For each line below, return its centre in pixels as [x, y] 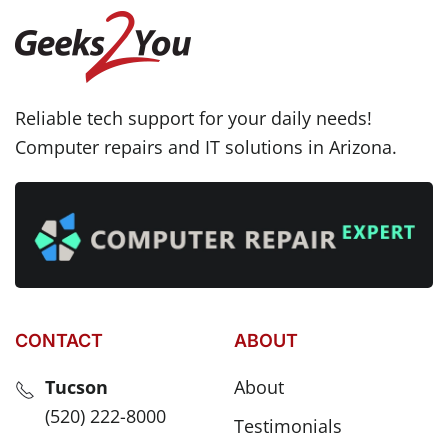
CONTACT [59, 341]
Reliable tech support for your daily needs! [193, 118]
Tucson [76, 387]
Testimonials [288, 426]
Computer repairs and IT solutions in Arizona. [206, 147]
